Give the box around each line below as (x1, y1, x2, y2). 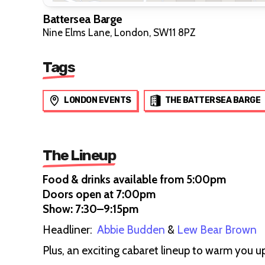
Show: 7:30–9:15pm (43, 202, 138, 216)
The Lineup (43, 146, 115, 164)
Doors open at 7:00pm (43, 187, 156, 201)
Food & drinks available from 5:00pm (43, 172, 226, 186)
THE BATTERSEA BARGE (164, 95, 260, 105)
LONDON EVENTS (64, 95, 131, 105)
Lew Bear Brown (177, 222, 259, 237)
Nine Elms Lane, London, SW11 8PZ (43, 26, 196, 38)
